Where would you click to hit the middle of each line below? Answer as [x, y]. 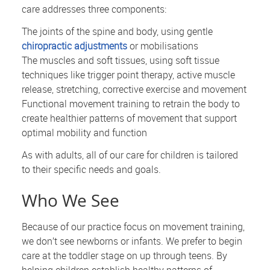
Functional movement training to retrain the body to [131, 104]
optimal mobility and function [85, 133]
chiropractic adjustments [75, 46]
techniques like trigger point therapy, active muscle [129, 75]
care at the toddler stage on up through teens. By [125, 256]
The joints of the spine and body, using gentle [118, 32]
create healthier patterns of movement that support [130, 118]
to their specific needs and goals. [92, 170]
